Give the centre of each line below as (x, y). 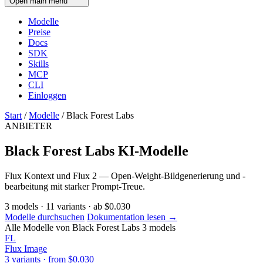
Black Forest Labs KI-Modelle (97, 151)
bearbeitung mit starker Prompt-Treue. (75, 186)
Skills (38, 64)
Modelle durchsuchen (45, 217)
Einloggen (47, 96)
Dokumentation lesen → (132, 217)
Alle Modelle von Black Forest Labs (72, 227)
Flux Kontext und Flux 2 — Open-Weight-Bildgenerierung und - (125, 176)
